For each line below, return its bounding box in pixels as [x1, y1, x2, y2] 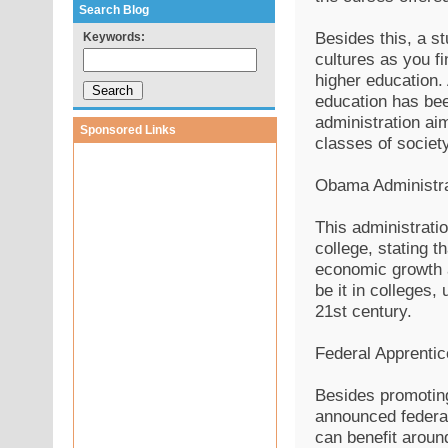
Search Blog [78, 3, 149, 17]
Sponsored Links [79, 123, 176, 137]
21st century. [314, 301, 412, 321]
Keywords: [82, 30, 145, 44]
